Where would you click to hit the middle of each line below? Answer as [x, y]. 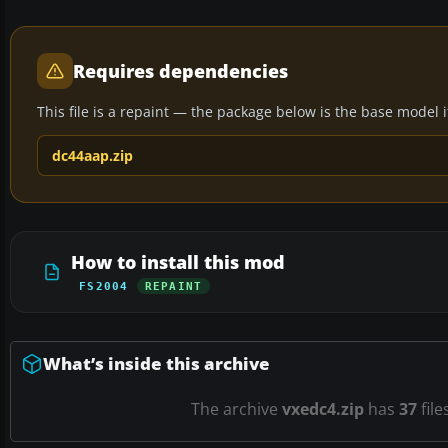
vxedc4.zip [322, 409]
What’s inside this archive [156, 364]
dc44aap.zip [92, 156]
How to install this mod [178, 262]
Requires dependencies [180, 71]
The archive [236, 409]
